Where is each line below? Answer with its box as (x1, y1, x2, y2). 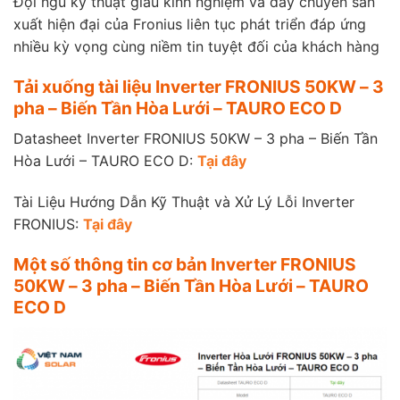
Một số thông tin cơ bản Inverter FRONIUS (13, 254, 356, 276)
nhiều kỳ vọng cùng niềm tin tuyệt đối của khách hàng (13, 37, 379, 55)
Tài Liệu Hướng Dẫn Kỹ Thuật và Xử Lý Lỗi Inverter (13, 192, 354, 211)
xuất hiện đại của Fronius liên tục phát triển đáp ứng (13, 14, 366, 33)
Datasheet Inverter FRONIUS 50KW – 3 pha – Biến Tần (13, 129, 378, 147)
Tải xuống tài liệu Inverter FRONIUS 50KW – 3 (13, 76, 384, 98)
